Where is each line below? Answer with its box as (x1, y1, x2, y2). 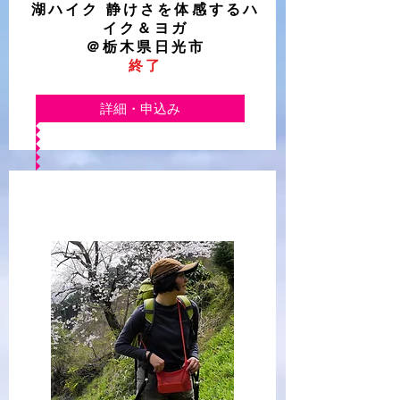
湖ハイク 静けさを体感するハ (30, 2, 261, 17)
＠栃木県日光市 (85, 39, 206, 54)
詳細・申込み (100, 101, 180, 116)
